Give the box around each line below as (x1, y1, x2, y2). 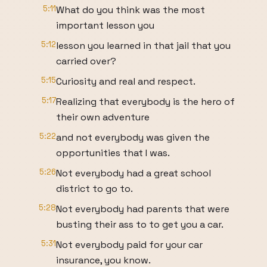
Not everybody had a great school (56, 167, 211, 179)
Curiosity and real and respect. (56, 75, 195, 88)
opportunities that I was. (56, 147, 170, 159)
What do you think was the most (56, 4, 205, 16)
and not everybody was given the (56, 131, 210, 144)
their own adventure (56, 111, 150, 123)
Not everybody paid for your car (56, 238, 203, 251)
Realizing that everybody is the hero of (56, 95, 235, 108)
